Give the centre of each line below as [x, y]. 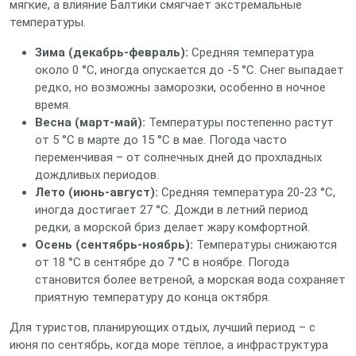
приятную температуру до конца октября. [153, 297]
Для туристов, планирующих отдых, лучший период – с [163, 327]
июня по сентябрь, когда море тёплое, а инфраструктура [169, 345]
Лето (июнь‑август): [97, 192]
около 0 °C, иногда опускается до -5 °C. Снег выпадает [190, 70]
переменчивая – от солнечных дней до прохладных [178, 157]
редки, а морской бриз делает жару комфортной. [172, 227]
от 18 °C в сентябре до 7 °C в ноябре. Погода [162, 262]
